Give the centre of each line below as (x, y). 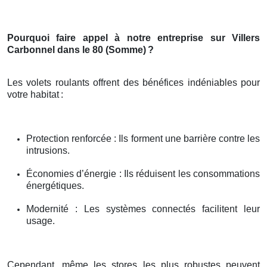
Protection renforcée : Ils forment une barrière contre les (143, 138)
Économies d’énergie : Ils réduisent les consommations (143, 173)
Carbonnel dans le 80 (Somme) (77, 49)
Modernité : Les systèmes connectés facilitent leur (143, 209)
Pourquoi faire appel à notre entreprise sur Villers (133, 38)
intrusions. (48, 150)
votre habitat (33, 94)
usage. (41, 221)
